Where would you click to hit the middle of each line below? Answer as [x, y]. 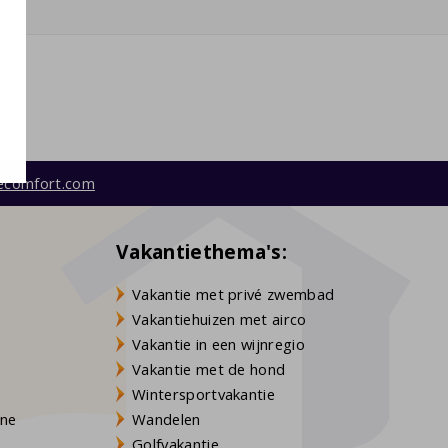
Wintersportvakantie [204, 394]
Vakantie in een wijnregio [218, 344]
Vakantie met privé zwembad [233, 294]
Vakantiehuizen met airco [219, 319]
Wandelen [166, 419]
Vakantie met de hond [209, 369]
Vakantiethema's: [202, 251]
